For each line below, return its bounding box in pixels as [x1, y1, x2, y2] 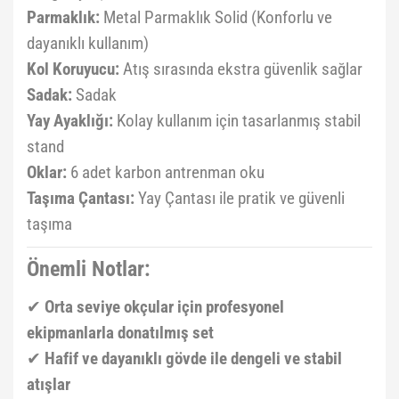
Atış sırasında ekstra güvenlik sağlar [119, 60, 362, 79]
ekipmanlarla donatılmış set [27, 323, 214, 343]
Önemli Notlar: [27, 256, 151, 281]
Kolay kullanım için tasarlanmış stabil [113, 111, 361, 131]
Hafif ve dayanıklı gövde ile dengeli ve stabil [45, 349, 342, 369]
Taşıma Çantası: [27, 189, 134, 208]
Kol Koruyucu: [27, 60, 119, 79]
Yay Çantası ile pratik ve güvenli [134, 189, 345, 208]
